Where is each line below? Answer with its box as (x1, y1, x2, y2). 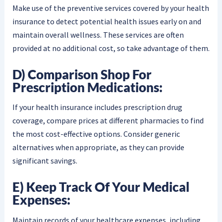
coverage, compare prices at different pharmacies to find (12, 115, 204, 126)
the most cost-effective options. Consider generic (12, 129, 180, 139)
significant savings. (12, 156, 77, 166)
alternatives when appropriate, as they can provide (12, 142, 184, 153)
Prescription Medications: (12, 79, 163, 95)
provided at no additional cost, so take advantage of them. (12, 43, 210, 54)
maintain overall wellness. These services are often (12, 30, 184, 40)
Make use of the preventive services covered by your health (12, 3, 209, 13)
